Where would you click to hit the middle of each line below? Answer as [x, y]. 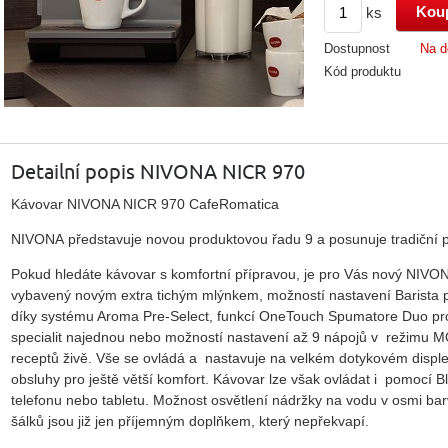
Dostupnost [357, 48]
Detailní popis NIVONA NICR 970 [158, 172]
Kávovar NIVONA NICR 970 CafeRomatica [145, 203]
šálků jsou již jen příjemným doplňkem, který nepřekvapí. [190, 420]
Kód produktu [362, 71]
